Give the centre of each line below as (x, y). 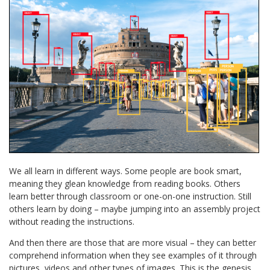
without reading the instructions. (72, 222)
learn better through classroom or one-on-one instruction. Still (130, 196)
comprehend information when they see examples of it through (133, 256)
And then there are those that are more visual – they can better (133, 243)
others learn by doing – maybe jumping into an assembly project (135, 209)
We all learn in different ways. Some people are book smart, (126, 171)
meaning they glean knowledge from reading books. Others (125, 184)
